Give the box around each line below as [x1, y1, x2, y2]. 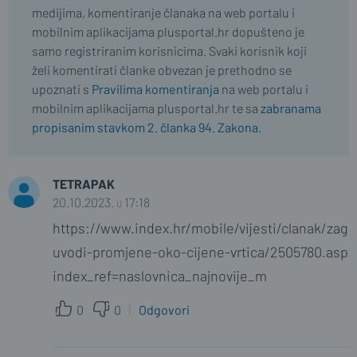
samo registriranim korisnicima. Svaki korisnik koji [32, 43, 307, 58]
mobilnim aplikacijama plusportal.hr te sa [32, 100, 261, 116]
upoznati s [32, 81, 92, 96]
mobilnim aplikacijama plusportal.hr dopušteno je [32, 24, 304, 39]
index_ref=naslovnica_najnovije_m [53, 267, 267, 284]
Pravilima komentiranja [92, 81, 219, 96]
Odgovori [138, 302, 190, 317]
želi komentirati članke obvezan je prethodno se [32, 62, 292, 77]
